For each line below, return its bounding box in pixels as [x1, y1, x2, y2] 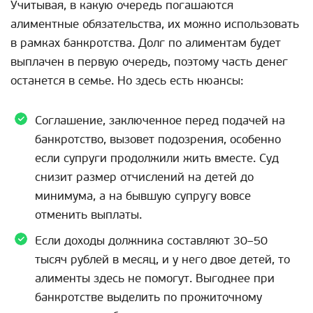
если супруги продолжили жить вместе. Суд [35, 150, 279, 166]
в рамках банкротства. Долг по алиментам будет [10, 35, 281, 50]
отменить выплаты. [35, 207, 142, 222]
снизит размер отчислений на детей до [35, 169, 254, 184]
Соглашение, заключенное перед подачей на [35, 112, 285, 128]
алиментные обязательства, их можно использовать [10, 16, 299, 31]
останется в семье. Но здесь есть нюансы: [10, 73, 244, 88]
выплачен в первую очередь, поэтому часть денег [10, 54, 288, 69]
